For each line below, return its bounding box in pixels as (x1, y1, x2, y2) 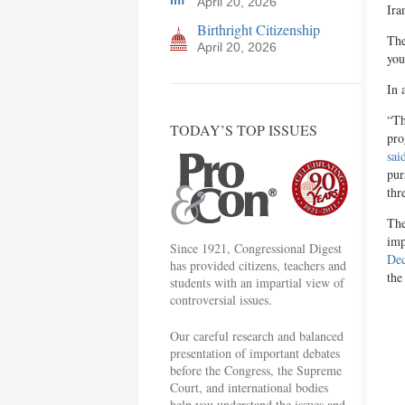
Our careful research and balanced (170, 327, 344, 344)
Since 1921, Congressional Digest (170, 240, 342, 257)
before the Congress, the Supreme (170, 362, 342, 379)
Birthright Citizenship (197, 20, 320, 39)
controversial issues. (170, 291, 272, 308)
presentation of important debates (170, 344, 340, 362)
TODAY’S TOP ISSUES (170, 120, 317, 139)
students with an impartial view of (170, 274, 344, 291)
